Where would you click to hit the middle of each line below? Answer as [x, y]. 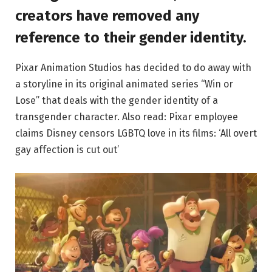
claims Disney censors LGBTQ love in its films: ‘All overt [136, 133]
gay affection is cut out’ [67, 149]
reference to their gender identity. [131, 37]
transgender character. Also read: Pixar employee [127, 117]
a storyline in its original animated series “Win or [124, 84]
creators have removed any [107, 15]
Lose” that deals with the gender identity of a [117, 100]
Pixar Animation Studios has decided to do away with [133, 67]
